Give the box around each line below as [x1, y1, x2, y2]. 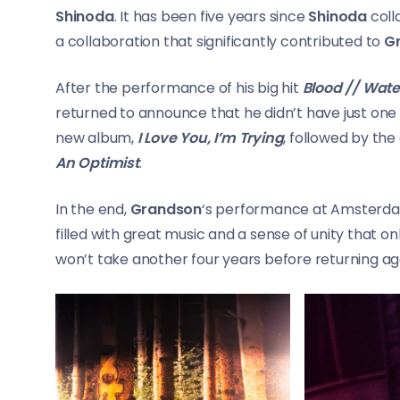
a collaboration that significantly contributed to [55, 31, 384, 53]
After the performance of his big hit [55, 78, 303, 99]
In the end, [55, 199, 130, 221]
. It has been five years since [113, 6, 309, 28]
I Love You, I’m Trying [137, 128, 284, 149]
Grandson [129, 199, 203, 221]
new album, [55, 128, 137, 149]
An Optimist [55, 153, 139, 174]
